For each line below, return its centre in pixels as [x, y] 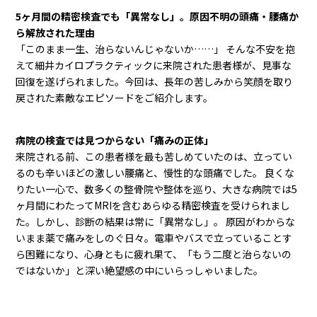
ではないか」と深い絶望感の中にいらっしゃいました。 [140, 270]
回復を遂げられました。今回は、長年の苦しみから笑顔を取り [155, 81]
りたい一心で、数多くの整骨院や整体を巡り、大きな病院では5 [157, 189]
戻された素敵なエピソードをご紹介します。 [115, 97]
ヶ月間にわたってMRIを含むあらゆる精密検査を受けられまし [153, 205]
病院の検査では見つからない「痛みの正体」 [115, 140]
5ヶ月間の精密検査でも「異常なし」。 [103, 16]
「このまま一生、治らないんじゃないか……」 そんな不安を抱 [156, 48]
